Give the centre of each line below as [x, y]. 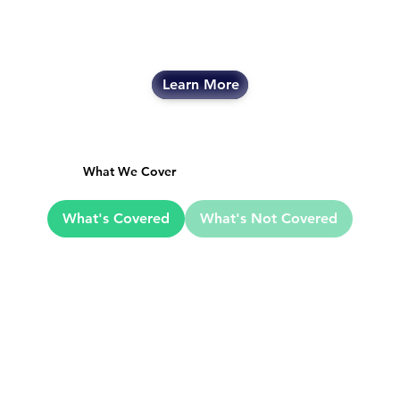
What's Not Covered [269, 218]
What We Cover [130, 171]
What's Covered [116, 218]
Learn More [200, 85]
